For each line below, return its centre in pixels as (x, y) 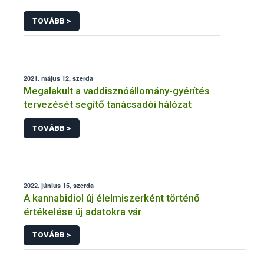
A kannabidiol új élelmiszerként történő (112, 198)
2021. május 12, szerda (58, 78)
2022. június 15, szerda (59, 185)
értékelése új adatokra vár (82, 211)
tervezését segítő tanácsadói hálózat (108, 105)
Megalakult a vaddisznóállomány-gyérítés (117, 91)
